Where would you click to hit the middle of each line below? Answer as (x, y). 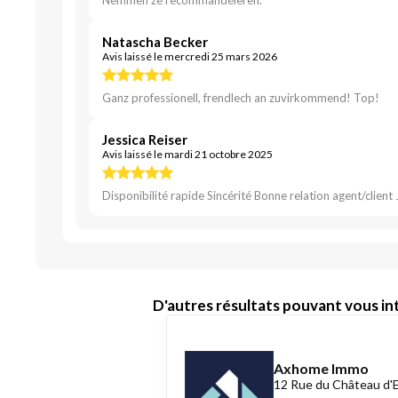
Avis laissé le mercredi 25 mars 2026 (190, 56)
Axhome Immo (321, 368)
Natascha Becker (155, 42)
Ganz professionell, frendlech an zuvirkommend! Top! (241, 98)
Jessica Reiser (145, 139)
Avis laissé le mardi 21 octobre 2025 (187, 154)
